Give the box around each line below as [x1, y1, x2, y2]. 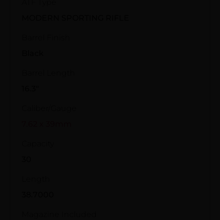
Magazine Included [22, 209, 97, 219]
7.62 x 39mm [22, 119, 72, 129]
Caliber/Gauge [22, 103, 77, 113]
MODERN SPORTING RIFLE [22, 13, 129, 23]
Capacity [22, 138, 54, 148]
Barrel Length [22, 68, 75, 78]
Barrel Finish [22, 32, 70, 42]
